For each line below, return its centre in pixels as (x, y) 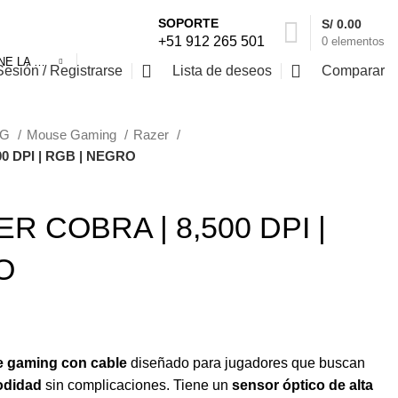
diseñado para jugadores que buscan (246, 363)
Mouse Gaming (73, 135)
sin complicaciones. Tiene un (137, 385)
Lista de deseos (222, 71)
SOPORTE (188, 23)
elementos (358, 41)
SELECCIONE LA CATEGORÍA (40, 62)
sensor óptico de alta (302, 385)
